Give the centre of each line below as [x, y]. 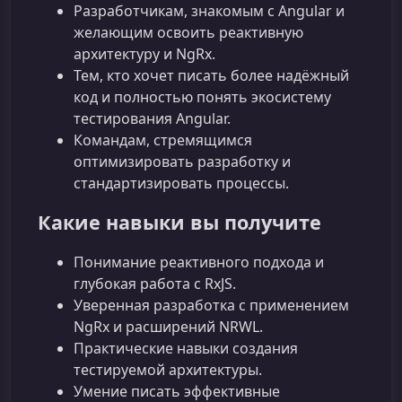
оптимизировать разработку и [182, 162]
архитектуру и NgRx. [144, 54]
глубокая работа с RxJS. [155, 284]
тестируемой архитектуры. [168, 370]
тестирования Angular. [152, 119]
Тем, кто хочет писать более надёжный [211, 76]
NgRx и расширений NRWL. [168, 327]
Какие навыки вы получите [179, 223]
